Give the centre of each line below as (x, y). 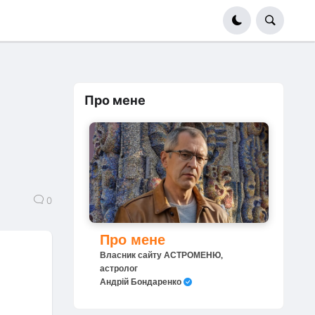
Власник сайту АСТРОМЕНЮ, (161, 255)
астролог (118, 269)
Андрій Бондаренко (141, 282)
